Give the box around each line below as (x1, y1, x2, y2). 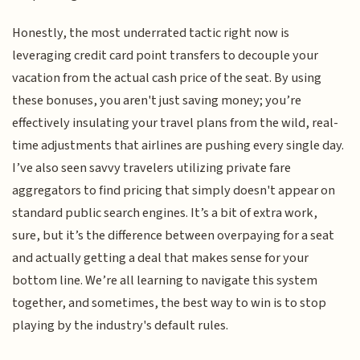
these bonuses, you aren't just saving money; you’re (12, 91, 302, 111)
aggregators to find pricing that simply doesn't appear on (12, 181, 336, 201)
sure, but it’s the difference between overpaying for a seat (12, 226, 335, 246)
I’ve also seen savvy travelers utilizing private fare (12, 158, 292, 178)
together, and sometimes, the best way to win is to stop (12, 293, 327, 313)
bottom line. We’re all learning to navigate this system (12, 271, 318, 291)
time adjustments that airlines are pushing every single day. (12, 136, 345, 156)
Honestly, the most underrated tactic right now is (12, 23, 290, 43)
